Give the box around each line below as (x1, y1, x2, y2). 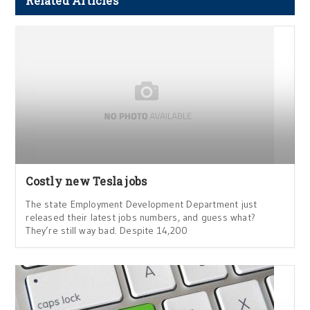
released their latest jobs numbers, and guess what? (26, 211, 256, 224)
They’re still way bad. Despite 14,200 (26, 224, 188, 237)
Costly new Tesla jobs (26, 174, 147, 189)
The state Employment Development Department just (26, 198, 257, 211)
